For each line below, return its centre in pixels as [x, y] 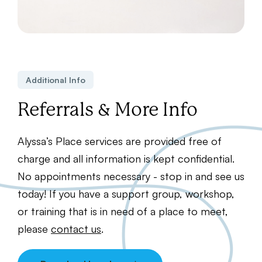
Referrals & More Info [108, 110]
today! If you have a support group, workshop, [126, 194]
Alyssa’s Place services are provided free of [120, 141]
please [34, 229]
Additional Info [56, 80]
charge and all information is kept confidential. [126, 159]
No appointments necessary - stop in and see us [131, 176]
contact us [76, 229]
